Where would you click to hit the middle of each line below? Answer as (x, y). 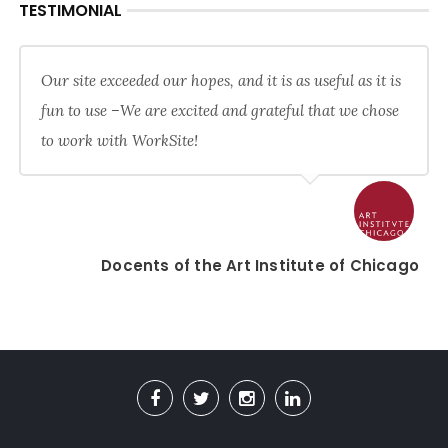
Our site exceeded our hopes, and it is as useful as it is (220, 80)
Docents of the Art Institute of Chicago (260, 265)
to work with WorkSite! (119, 140)
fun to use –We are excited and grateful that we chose (219, 110)
